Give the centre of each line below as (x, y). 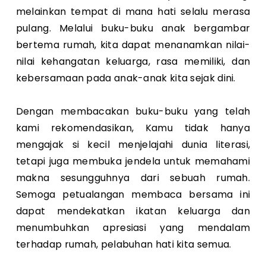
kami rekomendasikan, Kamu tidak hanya (133, 128)
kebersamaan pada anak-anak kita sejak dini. (126, 78)
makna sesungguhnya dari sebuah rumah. (133, 178)
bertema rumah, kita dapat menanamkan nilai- (133, 45)
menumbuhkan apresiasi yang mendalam (133, 227)
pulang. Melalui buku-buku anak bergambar (133, 28)
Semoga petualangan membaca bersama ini (133, 194)
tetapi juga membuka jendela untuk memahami (133, 161)
